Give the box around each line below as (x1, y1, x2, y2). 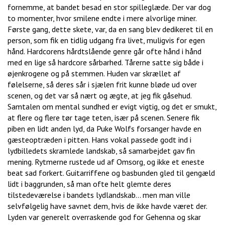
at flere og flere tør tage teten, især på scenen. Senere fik (8, 113, 199, 123)
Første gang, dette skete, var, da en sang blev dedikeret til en (8, 24, 213, 35)
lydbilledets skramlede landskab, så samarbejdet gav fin (8, 146, 195, 156)
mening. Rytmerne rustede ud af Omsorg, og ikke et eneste (8, 157, 204, 167)
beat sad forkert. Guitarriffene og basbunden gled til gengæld (8, 168, 215, 178)
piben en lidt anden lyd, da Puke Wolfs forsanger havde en (8, 124, 201, 134)
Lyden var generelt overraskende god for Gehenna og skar (8, 212, 201, 222)
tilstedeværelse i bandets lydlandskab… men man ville (8, 190, 190, 200)
